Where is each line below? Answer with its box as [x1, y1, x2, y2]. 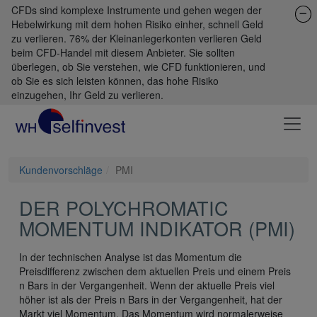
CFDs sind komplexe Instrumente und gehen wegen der [11, 3, 262, 17]
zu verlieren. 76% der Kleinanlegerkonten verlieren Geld [11, 31, 262, 45]
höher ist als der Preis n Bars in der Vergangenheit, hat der [19, 292, 282, 307]
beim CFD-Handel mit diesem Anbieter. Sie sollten [11, 45, 235, 59]
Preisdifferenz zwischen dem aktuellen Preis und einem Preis [19, 264, 291, 279]
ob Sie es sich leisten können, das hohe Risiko [11, 74, 219, 88]
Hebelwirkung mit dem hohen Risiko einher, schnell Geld [11, 17, 263, 31]
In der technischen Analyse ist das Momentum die [19, 250, 242, 265]
